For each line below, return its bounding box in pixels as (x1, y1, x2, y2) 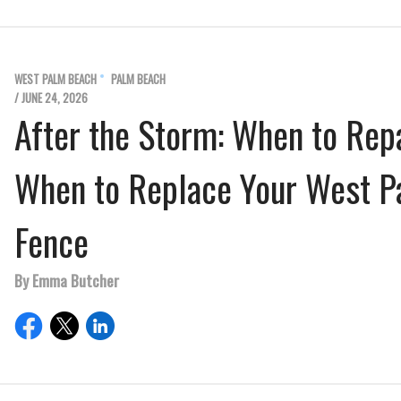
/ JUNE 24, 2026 (14, 89, 88, 107)
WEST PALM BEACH (14, 70, 97, 88)
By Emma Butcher (14, 269, 119, 292)
